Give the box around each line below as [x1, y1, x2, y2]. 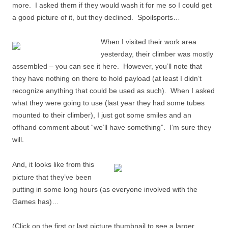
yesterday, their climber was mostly [101, 50, 213, 58]
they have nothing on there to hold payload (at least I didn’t [12, 74, 202, 82]
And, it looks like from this [12, 160, 94, 168]
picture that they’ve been [12, 173, 92, 181]
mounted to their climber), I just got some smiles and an [12, 111, 191, 119]
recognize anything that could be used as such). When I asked [12, 87, 215, 95]
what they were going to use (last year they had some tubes [12, 99, 205, 107]
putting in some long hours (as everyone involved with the [12, 185, 197, 193]
